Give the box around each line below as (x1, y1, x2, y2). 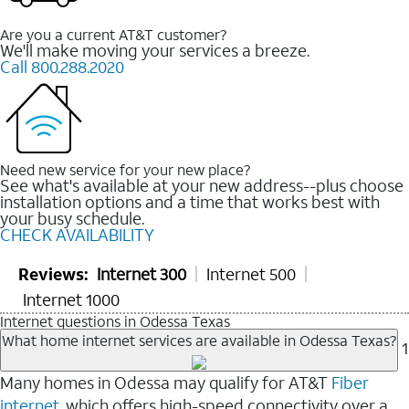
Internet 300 (97, 262, 186, 285)
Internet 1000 (23, 288, 120, 310)
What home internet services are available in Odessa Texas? (2, 330, 396, 350)
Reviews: (18, 262, 89, 285)
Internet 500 (206, 262, 296, 285)
